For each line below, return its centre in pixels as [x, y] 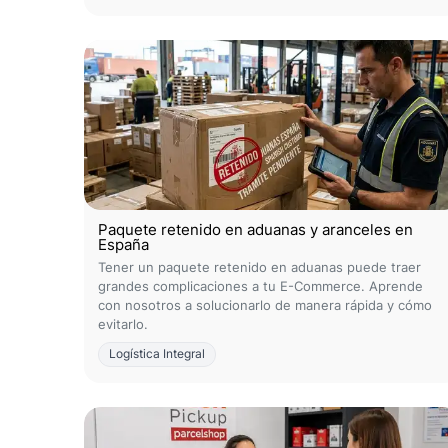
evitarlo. [123, 324]
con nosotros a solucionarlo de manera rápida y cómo [265, 305]
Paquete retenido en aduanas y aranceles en [255, 229]
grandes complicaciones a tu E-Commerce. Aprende [260, 286]
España [123, 244]
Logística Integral [157, 354]
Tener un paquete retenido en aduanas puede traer [259, 267]
